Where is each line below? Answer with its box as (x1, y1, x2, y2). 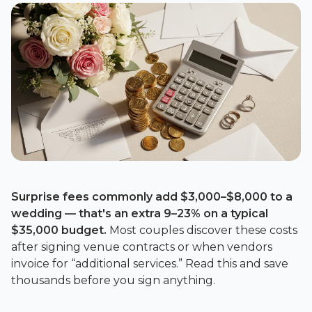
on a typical (201, 206, 268, 220)
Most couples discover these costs (107, 223, 297, 237)
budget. (58, 223, 107, 237)
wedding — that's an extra (11, 206, 164, 220)
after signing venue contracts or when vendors (11, 240, 272, 253)
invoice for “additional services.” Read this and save (11, 256, 288, 270)
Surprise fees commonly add (11, 189, 180, 203)
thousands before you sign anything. (11, 273, 215, 287)
